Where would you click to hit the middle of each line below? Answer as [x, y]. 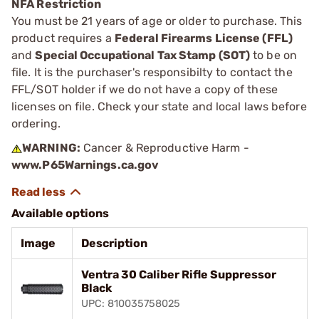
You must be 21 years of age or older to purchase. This [157, 21]
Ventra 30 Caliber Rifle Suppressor [179, 274]
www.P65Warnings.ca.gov [85, 164]
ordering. [36, 123]
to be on [273, 55]
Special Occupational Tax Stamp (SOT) [143, 55]
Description [114, 243]
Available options [60, 213]
